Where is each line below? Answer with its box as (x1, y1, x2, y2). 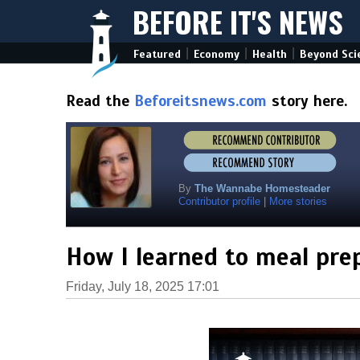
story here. (267, 92, 347, 110)
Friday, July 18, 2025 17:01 (66, 280, 219, 293)
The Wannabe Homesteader (194, 182, 330, 194)
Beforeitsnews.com (134, 92, 267, 110)
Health (252, 47, 287, 61)
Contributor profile (178, 195, 260, 207)
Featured (133, 47, 181, 61)
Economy (194, 47, 239, 61)
